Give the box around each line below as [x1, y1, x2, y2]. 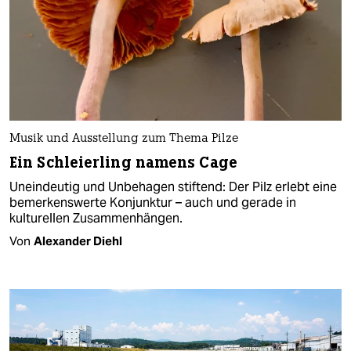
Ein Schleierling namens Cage [9, 153, 237, 173]
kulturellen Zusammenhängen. [9, 210, 183, 227]
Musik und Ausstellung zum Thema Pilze [9, 133, 238, 146]
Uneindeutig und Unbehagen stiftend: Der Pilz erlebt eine [9, 179, 337, 196]
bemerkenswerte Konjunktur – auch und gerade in [9, 194, 296, 212]
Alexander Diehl [34, 233, 122, 249]
